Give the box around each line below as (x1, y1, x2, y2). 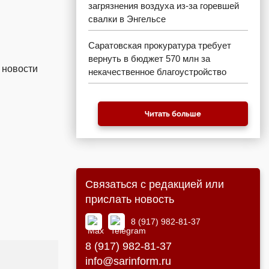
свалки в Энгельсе (88, 14, 166, 24)
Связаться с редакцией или (85, 178, 224, 190)
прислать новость (85, 193, 174, 205)
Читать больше (145, 109, 201, 118)
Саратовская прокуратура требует (88, 40, 231, 50)
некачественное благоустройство (88, 67, 226, 77)
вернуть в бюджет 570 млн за (88, 53, 210, 64)
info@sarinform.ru (85, 255, 171, 267)
